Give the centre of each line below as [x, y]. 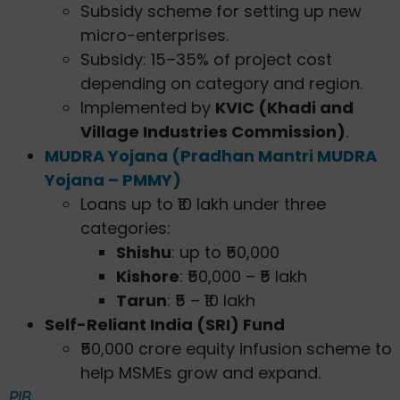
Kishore [148, 276]
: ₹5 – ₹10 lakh [211, 300]
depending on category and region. [221, 83]
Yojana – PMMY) [113, 179]
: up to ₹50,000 [225, 252]
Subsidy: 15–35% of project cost [206, 59]
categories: [125, 228]
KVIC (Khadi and [284, 107]
